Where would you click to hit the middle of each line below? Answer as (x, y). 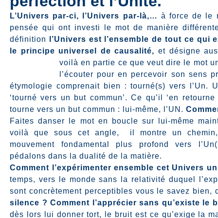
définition (29, 39)
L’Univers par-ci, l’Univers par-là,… (84, 16)
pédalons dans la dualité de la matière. (86, 156)
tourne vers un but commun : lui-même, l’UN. (98, 109)
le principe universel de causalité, (82, 51)
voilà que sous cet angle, (67, 133)
